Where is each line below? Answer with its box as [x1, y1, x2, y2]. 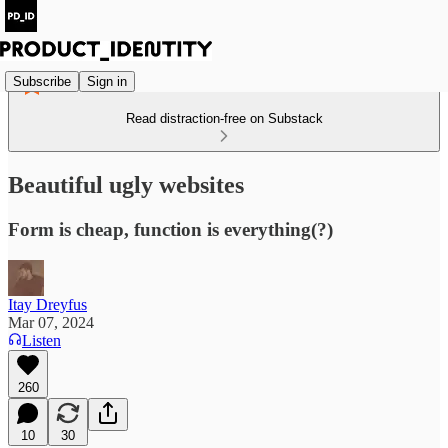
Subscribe [13, 73, 71, 89]
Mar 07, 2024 [8, 313, 94, 331]
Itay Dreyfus [8, 295, 87, 313]
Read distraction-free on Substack [125, 111, 323, 126]
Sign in [87, 73, 127, 89]
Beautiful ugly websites [8, 171, 244, 198]
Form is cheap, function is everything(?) [8, 218, 333, 240]
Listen [22, 331, 61, 349]
